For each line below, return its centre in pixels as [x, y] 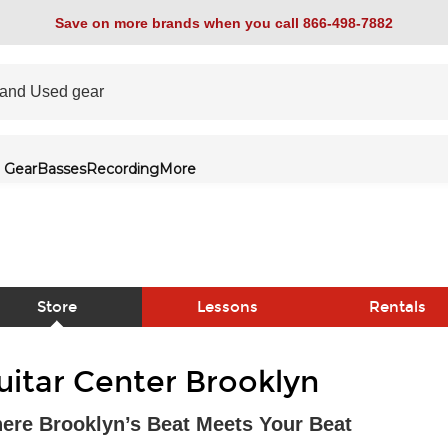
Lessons [227, 307]
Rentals [397, 307]
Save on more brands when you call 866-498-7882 [224, 22]
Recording [122, 169]
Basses [61, 169]
